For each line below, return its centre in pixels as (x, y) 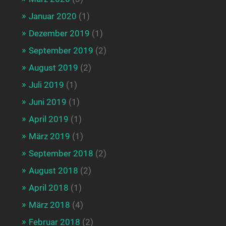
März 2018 (49, 205)
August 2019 (53, 67)
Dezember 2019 (59, 33)
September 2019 (61, 50)
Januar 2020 (52, 16)
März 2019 (49, 136)
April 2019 (48, 119)
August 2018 (53, 170)
